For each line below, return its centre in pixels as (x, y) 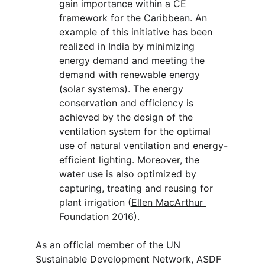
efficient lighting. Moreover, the (131, 160)
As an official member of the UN (109, 245)
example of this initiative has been (137, 32)
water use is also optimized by (129, 174)
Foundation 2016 (96, 216)
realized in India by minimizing (128, 46)
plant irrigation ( (95, 202)
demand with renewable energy (131, 75)
